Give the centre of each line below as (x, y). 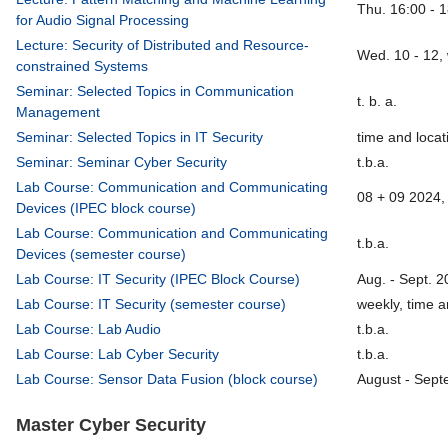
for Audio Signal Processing (103, 20)
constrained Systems (82, 66)
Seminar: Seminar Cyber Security (122, 162)
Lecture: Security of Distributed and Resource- (163, 45)
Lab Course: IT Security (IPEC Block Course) (158, 279)
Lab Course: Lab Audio (89, 329)
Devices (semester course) (101, 254)
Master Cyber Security (111, 425)
